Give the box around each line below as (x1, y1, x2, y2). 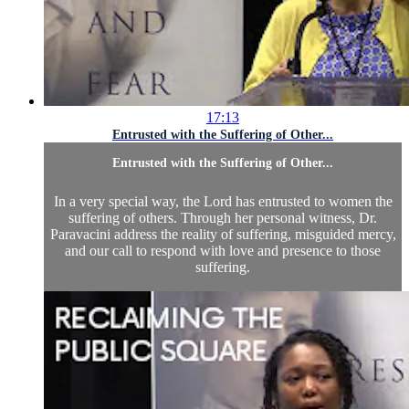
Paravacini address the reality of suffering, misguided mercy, (49, 226, 396, 243)
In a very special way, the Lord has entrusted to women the (53, 194, 393, 210)
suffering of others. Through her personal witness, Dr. (68, 210, 377, 226)
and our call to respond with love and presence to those (65, 243, 381, 259)
